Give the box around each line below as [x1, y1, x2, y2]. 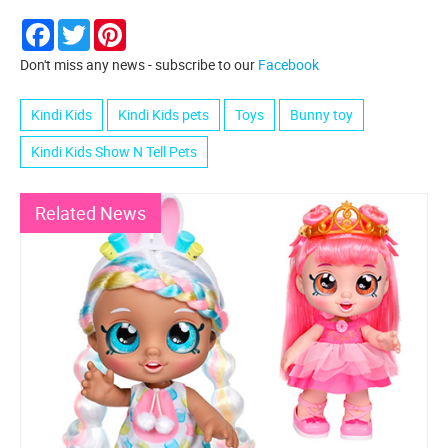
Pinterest [126, 16, 182, 36]
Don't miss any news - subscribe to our [20, 54, 258, 74]
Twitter [90, 16, 134, 36]
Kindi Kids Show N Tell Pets [31, 141, 197, 161]
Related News [35, 200, 146, 225]
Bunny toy [290, 104, 353, 124]
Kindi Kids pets [118, 104, 209, 124]
